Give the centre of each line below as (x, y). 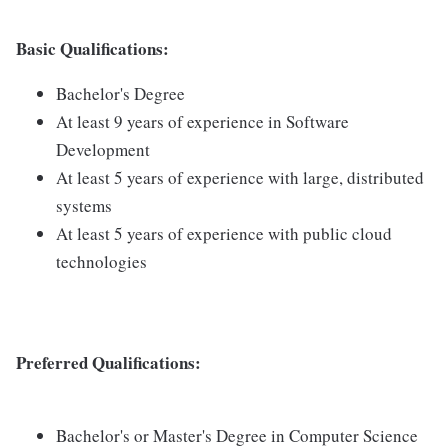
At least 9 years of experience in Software (202, 121)
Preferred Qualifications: (108, 362)
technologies (101, 261)
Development (103, 149)
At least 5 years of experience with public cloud (224, 233)
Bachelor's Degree (120, 93)
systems (84, 205)
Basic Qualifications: (92, 48)
